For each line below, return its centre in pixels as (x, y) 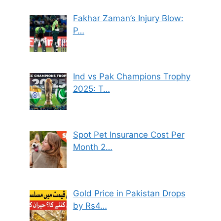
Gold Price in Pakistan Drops (129, 193)
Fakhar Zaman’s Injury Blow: (128, 18)
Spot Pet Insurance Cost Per (129, 135)
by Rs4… (90, 205)
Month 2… (92, 147)
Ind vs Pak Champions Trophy (131, 76)
